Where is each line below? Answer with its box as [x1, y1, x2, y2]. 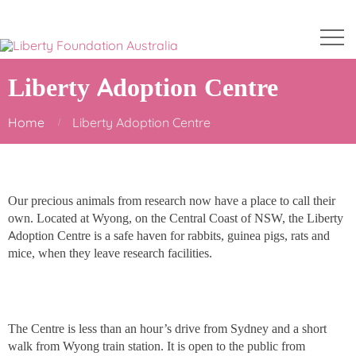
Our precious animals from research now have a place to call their [8, 192, 335, 208]
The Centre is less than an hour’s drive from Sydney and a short [8, 320, 327, 337]
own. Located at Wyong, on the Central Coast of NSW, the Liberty [8, 210, 343, 226]
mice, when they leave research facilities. [8, 245, 212, 261]
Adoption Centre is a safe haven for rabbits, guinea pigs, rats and [8, 227, 330, 243]
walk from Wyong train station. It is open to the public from [8, 338, 305, 354]
